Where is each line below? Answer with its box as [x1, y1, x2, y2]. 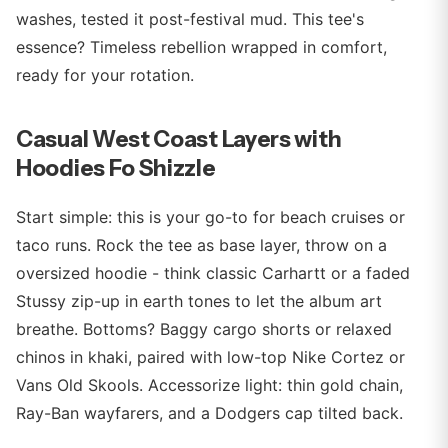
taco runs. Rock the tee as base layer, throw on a [16, 235, 387, 255]
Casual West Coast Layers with [16, 125, 342, 153]
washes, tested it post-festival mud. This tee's [16, 9, 364, 29]
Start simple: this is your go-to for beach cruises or [16, 207, 405, 227]
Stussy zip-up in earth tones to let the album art [16, 291, 382, 311]
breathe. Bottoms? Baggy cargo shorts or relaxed [16, 319, 392, 339]
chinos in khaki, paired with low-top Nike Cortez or [16, 347, 405, 367]
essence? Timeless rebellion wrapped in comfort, [16, 37, 387, 57]
